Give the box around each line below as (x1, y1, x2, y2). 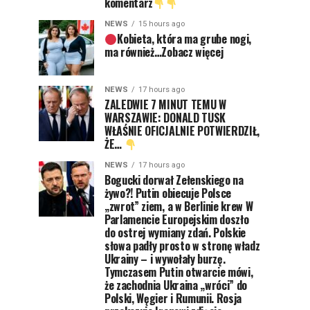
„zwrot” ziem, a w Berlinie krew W (104, 198, 253, 215)
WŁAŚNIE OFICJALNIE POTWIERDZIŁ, (104, 122, 260, 139)
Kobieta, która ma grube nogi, (117, 30, 251, 47)
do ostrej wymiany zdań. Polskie (104, 224, 246, 241)
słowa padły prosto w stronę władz (104, 237, 260, 254)
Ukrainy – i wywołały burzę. (104, 250, 226, 267)
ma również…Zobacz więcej (104, 44, 224, 60)
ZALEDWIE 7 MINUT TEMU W (104, 96, 226, 113)
